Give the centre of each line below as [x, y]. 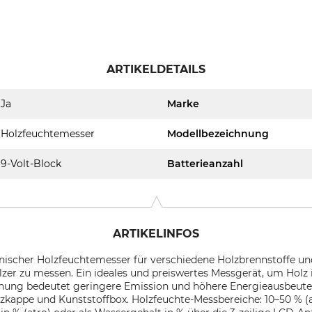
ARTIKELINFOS [156, 234]
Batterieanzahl [205, 164]
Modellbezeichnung [218, 134]
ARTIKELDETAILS [156, 69]
